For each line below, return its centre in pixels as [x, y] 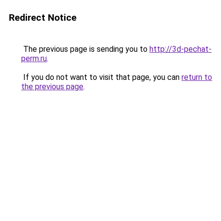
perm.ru [34, 58]
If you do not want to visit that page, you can [101, 77]
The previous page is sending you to [85, 49]
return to [197, 77]
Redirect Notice [43, 18]
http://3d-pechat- [181, 49]
